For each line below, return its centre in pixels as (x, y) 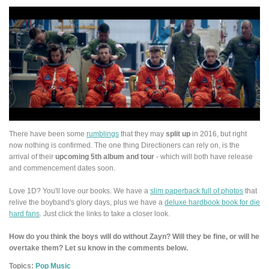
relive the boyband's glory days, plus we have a (87, 202)
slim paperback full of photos (197, 190)
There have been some (48, 133)
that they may (142, 133)
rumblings (103, 133)
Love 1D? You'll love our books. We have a (80, 190)
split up (178, 133)
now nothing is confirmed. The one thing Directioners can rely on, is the (124, 145)
